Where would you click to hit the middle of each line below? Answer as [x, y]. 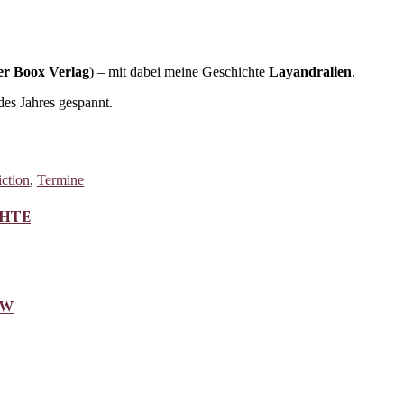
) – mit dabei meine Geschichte [179, 71]
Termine [60, 179]
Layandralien [310, 71]
